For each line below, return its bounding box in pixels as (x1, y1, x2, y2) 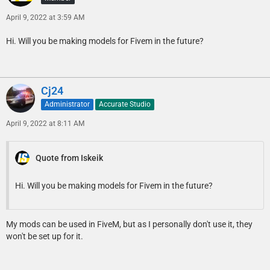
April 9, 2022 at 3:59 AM (6, 13, 84, 22)
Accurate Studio (99, 99, 151, 108)
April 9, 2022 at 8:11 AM (6, 119, 84, 128)
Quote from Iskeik (36, 152, 103, 163)
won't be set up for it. (6, 231, 83, 241)
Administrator (45, 99, 90, 108)
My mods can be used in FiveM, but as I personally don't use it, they (6, 219, 253, 229)
